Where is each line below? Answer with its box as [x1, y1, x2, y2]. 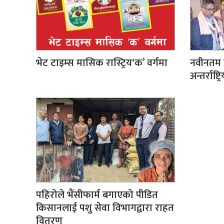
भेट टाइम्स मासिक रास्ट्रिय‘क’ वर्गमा [36, 54, 167, 71]
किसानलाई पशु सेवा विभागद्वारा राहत [36, 199, 174, 216]
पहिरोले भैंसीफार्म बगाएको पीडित [36, 186, 158, 203]
